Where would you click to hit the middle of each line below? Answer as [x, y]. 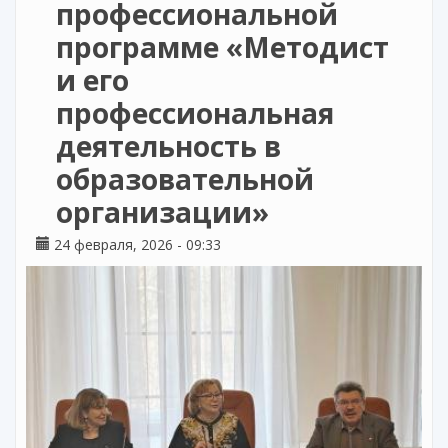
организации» [162, 212]
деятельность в [168, 146]
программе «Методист [222, 47]
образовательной [185, 179]
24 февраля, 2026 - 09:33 [135, 244]
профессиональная [195, 113]
